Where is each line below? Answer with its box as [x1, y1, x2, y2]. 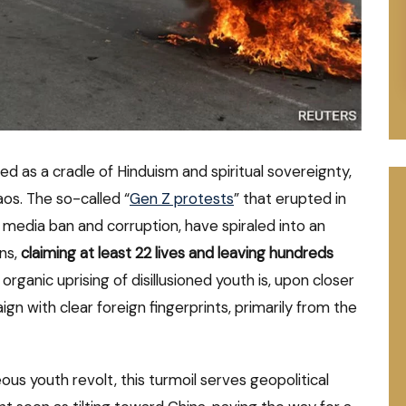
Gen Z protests [130, 188, 234, 208]
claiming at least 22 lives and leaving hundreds [21, 242, 333, 263]
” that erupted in [234, 188, 346, 208]
